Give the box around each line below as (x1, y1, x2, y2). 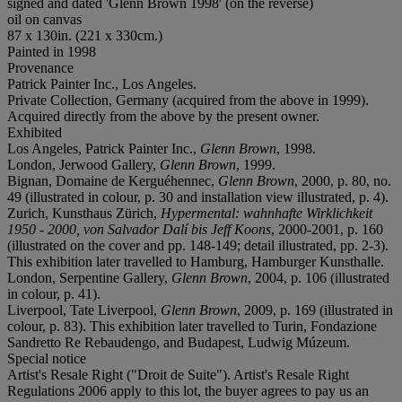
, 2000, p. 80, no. (294, 172, 391, 188)
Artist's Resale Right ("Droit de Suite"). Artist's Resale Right (7, 366, 349, 382)
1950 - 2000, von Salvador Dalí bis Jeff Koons (7, 221, 271, 237)
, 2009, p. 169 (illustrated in (237, 301, 393, 318)
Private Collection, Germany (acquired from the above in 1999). (7, 92, 369, 108)
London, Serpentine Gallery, (7, 269, 171, 285)
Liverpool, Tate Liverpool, (7, 301, 161, 318)
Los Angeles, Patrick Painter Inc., (7, 140, 200, 156)
